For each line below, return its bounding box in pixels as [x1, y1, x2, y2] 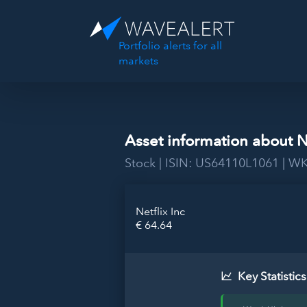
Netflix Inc [136, 205, 185, 218]
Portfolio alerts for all [118, 38, 222, 52]
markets [118, 53, 158, 67]
